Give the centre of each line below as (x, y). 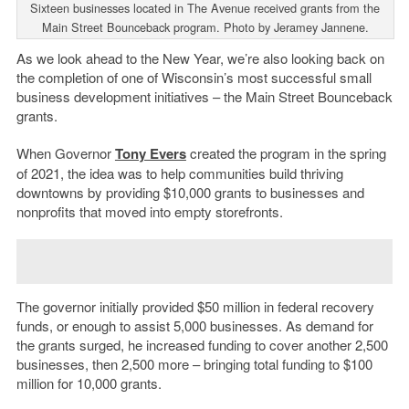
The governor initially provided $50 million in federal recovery (195, 307)
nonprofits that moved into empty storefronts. (149, 212)
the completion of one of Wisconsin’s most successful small (194, 78)
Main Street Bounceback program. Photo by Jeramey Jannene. (205, 27)
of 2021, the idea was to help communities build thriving (179, 173)
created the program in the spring (286, 153)
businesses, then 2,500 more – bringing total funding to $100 (194, 364)
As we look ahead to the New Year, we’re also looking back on (200, 58)
